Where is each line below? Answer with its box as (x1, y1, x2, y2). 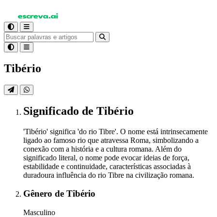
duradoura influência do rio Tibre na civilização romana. (23, 170, 194, 179)
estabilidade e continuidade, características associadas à (23, 162, 191, 170)
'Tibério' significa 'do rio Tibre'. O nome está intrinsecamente (23, 127, 208, 136)
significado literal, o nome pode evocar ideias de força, (23, 153, 189, 162)
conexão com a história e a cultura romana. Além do (23, 144, 182, 153)
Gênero (23, 188, 55, 199)
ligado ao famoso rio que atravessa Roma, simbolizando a (23, 136, 199, 144)
